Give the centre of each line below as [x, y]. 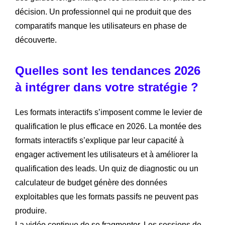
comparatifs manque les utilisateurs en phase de [101, 26]
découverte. [36, 40]
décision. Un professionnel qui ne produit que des [103, 12]
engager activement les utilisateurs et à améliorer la [106, 155]
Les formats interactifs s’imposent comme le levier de [109, 113]
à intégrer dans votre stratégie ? [107, 87]
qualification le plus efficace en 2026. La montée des [108, 127]
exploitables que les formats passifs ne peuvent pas [107, 197]
